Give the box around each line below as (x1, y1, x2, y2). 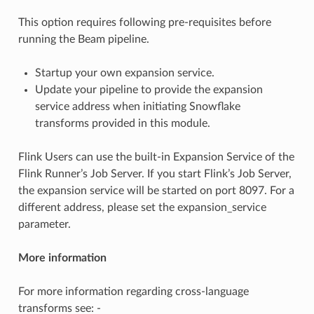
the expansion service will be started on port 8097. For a (18, 184, 294, 196)
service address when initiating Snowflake (34, 100, 240, 112)
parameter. (18, 218, 71, 230)
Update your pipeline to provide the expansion (34, 83, 263, 95)
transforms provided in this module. (34, 117, 210, 129)
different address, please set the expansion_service (18, 201, 266, 213)
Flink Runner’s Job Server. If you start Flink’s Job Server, (18, 168, 292, 179)
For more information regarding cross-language (18, 285, 249, 297)
